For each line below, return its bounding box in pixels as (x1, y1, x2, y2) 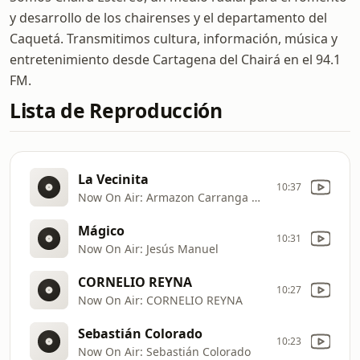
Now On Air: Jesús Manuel (78, 240, 219, 256)
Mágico (78, 221, 125, 239)
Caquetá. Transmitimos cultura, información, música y (10, 30, 337, 47)
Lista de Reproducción (10, 97, 223, 124)
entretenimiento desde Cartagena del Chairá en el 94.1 (10, 51, 341, 68)
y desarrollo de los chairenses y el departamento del (10, 9, 327, 27)
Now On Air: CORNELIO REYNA (78, 292, 243, 308)
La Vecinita (78, 170, 149, 188)
